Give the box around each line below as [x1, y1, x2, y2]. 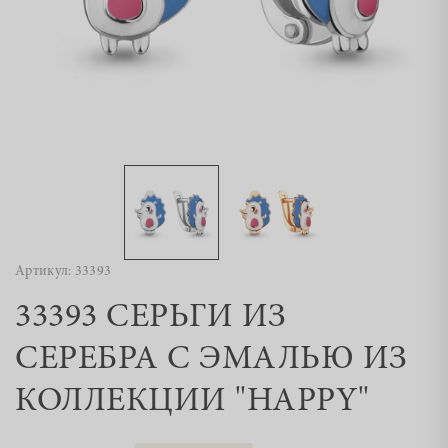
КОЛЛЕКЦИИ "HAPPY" [15, 385, 370, 419]
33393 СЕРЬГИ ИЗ [15, 301, 287, 335]
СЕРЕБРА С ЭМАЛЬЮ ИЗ [15, 343, 408, 377]
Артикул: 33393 [15, 265, 112, 279]
